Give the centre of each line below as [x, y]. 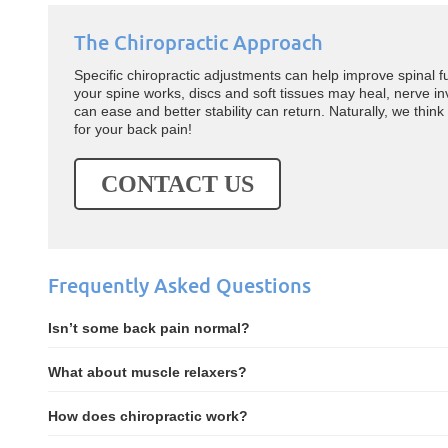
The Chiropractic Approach [199, 42]
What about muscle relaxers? [148, 372]
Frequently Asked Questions [180, 285]
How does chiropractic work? [148, 416]
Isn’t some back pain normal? [149, 328]
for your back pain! [133, 129]
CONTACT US [178, 184]
